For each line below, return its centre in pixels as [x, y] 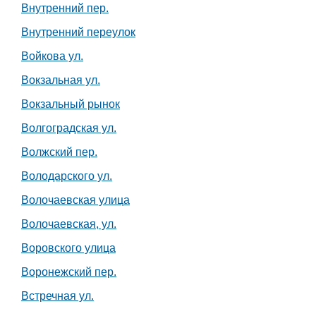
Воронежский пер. [69, 272]
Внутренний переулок [78, 32]
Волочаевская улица [75, 200]
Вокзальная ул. [61, 80]
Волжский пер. [59, 152]
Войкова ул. [52, 56]
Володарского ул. [67, 176]
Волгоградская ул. [69, 128]
